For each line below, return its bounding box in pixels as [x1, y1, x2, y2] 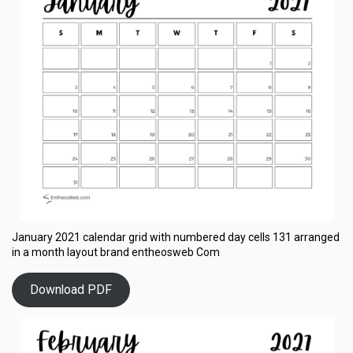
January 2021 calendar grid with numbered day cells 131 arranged [12, 230, 340, 243]
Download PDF [29, 282, 112, 298]
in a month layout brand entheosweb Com [12, 245, 220, 258]
